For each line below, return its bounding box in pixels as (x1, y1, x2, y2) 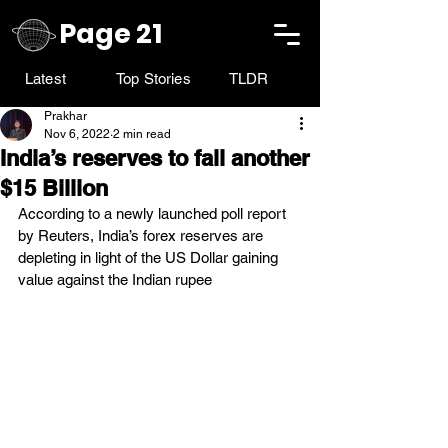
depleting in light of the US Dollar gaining (18, 249, 282, 266)
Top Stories (116, 70, 191, 87)
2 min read (113, 127, 171, 141)
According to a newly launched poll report (18, 205, 290, 222)
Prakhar (44, 109, 87, 123)
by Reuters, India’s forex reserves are (18, 227, 267, 244)
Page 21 (59, 15, 162, 52)
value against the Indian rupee (18, 271, 212, 288)
